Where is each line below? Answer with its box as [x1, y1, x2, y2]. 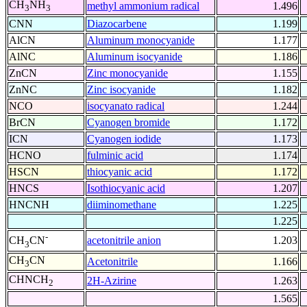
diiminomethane [87, 199, 156, 211]
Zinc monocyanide [87, 67, 168, 79]
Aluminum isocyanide [87, 51, 182, 63]
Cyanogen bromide [87, 116, 170, 129]
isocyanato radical [87, 100, 164, 112]
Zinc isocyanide [87, 84, 156, 96]
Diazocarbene [87, 18, 147, 30]
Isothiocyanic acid [87, 182, 165, 195]
